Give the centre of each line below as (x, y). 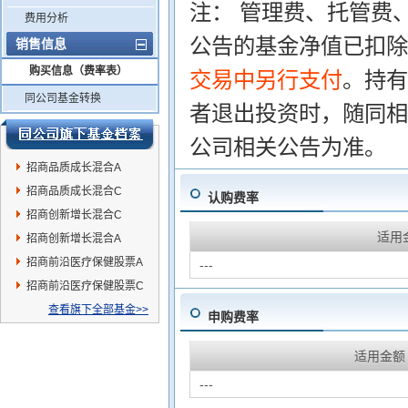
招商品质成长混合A (74, 168)
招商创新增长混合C (74, 215)
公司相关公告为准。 (287, 147)
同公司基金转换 (63, 98)
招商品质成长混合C (74, 191)
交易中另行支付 (265, 80)
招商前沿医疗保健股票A (85, 262)
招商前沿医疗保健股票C (85, 286)
